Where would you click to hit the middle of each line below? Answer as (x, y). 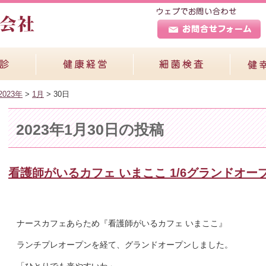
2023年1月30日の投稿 (90, 130)
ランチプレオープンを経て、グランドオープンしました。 (125, 244)
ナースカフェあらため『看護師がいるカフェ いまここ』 (122, 223)
